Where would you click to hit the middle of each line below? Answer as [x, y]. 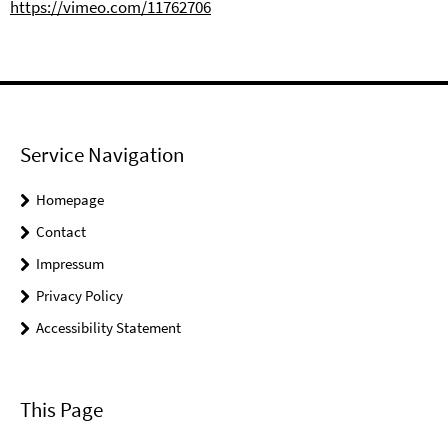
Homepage [70, 199]
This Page [61, 410]
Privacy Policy [79, 295]
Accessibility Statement [108, 327]
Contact [61, 231]
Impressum [70, 263]
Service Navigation [102, 154]
